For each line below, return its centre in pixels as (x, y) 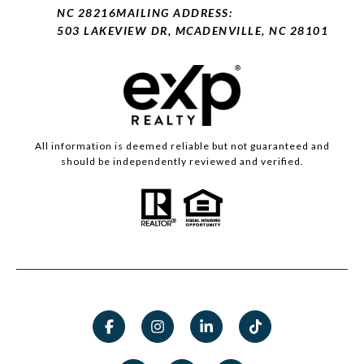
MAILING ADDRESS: (174, 13)
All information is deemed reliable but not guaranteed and (182, 146)
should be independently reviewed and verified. (182, 162)
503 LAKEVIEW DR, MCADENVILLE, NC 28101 (193, 31)
